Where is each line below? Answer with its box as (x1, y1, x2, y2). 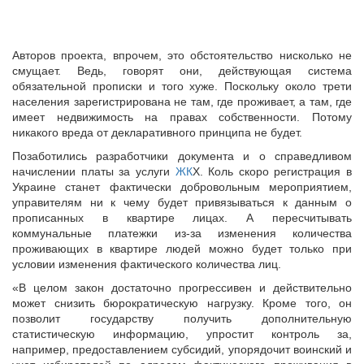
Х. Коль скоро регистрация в (192, 165, 352, 178)
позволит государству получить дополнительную (12, 312, 352, 325)
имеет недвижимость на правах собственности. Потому (12, 110, 352, 123)
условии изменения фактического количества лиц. (12, 258, 281, 271)
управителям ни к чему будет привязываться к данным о (12, 196, 352, 209)
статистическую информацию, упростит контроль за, (12, 327, 352, 340)
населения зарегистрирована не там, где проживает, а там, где (12, 95, 352, 108)
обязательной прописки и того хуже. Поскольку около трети (12, 80, 352, 93)
